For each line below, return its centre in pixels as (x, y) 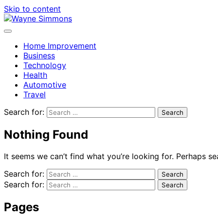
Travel (35, 94)
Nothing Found (46, 134)
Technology (45, 65)
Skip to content (32, 9)
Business (39, 55)
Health (35, 75)
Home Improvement (60, 46)
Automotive (45, 85)
